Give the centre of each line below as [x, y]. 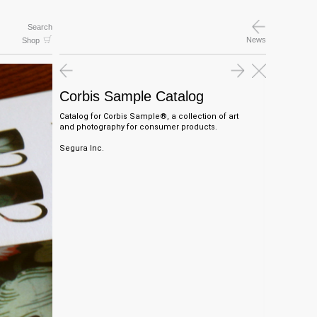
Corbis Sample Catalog [131, 96]
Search [40, 27]
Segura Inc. [81, 148]
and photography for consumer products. [138, 127]
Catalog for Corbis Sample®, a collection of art [149, 116]
